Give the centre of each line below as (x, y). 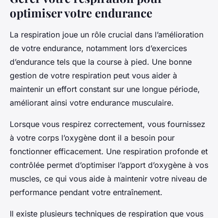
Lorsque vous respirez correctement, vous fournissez (108, 124)
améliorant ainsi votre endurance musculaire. (92, 102)
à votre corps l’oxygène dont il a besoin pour (92, 137)
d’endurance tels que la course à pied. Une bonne (101, 62)
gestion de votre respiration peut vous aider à (93, 75)
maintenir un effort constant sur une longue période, (105, 89)
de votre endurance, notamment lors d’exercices (98, 48)
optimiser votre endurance (81, 12)
